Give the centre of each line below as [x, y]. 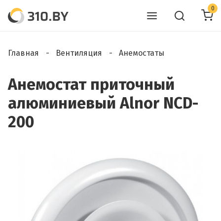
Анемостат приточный [91, 84]
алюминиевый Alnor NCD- [103, 103]
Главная [23, 53]
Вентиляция [79, 53]
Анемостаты [142, 53]
